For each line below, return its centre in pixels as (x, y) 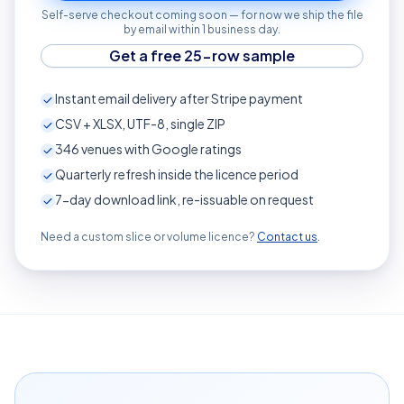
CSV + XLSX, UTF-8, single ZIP (140, 124)
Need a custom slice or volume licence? (149, 237)
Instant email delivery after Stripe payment (179, 98)
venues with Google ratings (161, 149)
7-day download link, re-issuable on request (184, 199)
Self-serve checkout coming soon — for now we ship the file (202, 15)
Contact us (287, 237)
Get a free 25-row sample (202, 55)
